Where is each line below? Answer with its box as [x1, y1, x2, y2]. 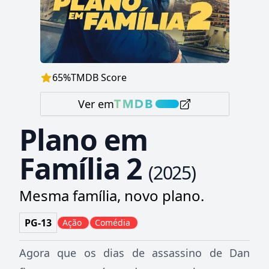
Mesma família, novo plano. [19, 186, 204, 205]
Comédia [95, 217, 130, 228]
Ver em [77, 97, 114, 111]
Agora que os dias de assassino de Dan [19, 246, 250, 260]
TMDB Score [70, 71, 127, 84]
